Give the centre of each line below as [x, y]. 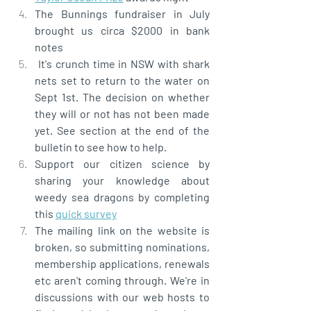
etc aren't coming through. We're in [122, 280]
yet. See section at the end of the [122, 130]
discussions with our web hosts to [122, 296]
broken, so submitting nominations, [122, 246]
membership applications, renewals [122, 263]
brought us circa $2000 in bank [122, 30]
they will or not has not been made [122, 113]
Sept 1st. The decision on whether [122, 96]
